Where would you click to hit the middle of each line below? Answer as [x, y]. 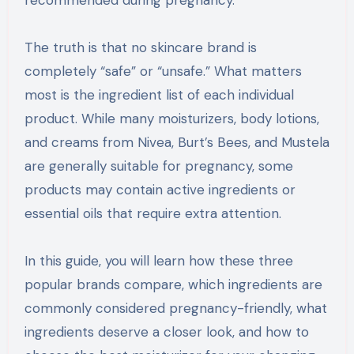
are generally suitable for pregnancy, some [158, 166]
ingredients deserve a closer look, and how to [166, 332]
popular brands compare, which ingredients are [173, 285]
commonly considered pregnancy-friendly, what [175, 309]
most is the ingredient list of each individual [159, 95]
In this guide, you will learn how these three [158, 261]
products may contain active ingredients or [160, 190]
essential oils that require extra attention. [153, 214]
